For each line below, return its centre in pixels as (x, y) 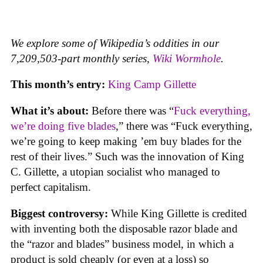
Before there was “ (133, 110)
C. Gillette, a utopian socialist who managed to (115, 171)
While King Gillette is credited (178, 213)
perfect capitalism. (51, 187)
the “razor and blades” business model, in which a (122, 244)
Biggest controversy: (59, 213)
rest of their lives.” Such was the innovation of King (127, 156)
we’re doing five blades (63, 126)
